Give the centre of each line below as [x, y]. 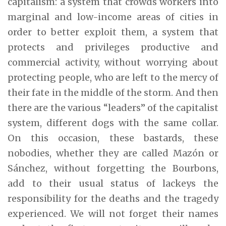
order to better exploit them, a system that [113, 32]
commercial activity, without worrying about [113, 62]
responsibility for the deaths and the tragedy [113, 198]
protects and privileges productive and [113, 47]
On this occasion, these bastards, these [113, 138]
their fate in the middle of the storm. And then [113, 92]
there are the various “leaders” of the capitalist [113, 107]
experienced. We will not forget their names [113, 213]
